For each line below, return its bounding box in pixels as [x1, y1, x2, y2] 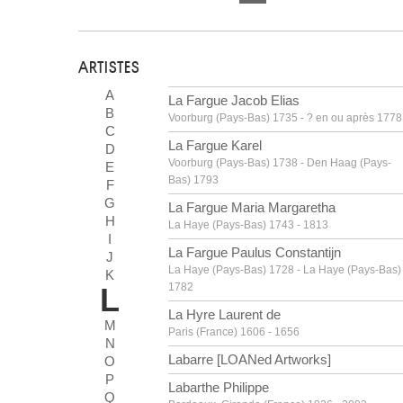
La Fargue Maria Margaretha [168, 200, 336, 215]
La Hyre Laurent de [168, 307, 281, 322]
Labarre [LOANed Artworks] [168, 352, 331, 367]
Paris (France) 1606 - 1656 [168, 326, 300, 338]
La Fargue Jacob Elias [168, 93, 300, 108]
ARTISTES [78, 59, 140, 76]
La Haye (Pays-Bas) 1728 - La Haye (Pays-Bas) [168, 264, 401, 276]
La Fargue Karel [168, 138, 262, 153]
